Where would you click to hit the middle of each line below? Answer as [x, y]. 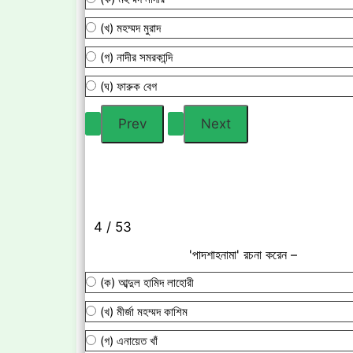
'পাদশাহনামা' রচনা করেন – [243, 255]
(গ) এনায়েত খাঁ [129, 341]
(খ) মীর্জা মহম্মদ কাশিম [144, 312]
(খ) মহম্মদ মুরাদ [130, 28]
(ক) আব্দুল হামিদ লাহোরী [147, 283]
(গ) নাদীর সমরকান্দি [136, 57]
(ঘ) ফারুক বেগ [128, 86]
